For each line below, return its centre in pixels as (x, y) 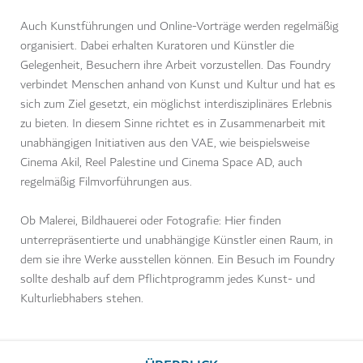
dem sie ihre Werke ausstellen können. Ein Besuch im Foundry (177, 260)
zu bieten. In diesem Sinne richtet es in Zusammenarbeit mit (173, 124)
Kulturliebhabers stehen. (82, 299)
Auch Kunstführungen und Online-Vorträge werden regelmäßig (179, 27)
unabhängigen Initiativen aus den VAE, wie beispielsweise (165, 143)
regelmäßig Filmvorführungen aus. (106, 182)
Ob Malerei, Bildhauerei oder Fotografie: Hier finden (151, 221)
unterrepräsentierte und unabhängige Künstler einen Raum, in (177, 241)
